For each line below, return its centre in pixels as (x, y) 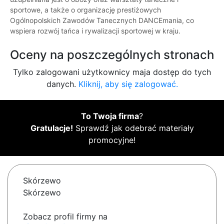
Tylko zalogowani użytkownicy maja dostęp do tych (112, 72)
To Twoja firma (110, 116)
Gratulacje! (51, 128)
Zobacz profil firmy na (65, 217)
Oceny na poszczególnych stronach (112, 55)
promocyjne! (112, 140)
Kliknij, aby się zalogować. (128, 84)
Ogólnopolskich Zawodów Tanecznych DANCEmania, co (102, 20)
